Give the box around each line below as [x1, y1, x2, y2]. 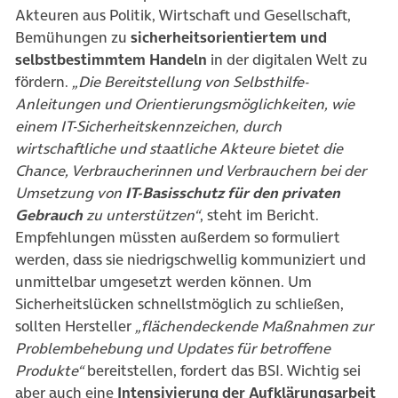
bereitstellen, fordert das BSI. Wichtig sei [84, 359, 361, 381]
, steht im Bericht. [200, 203, 319, 226]
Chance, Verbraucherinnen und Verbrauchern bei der [15, 159, 366, 181]
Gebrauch [15, 203, 83, 226]
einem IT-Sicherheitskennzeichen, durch [15, 115, 282, 137]
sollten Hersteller [15, 314, 135, 337]
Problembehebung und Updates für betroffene [15, 337, 330, 359]
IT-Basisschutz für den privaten [125, 181, 340, 203]
